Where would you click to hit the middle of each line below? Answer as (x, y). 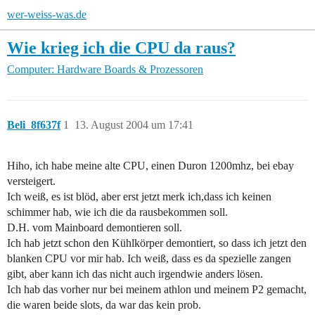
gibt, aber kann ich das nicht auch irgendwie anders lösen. (135, 274)
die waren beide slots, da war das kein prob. (104, 305)
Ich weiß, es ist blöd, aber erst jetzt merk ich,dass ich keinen (139, 197)
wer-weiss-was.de (47, 14)
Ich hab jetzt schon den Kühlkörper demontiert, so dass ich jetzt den (157, 243)
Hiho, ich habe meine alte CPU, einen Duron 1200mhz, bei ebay (150, 166)
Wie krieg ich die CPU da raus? (121, 47)
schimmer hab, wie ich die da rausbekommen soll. (117, 212)
